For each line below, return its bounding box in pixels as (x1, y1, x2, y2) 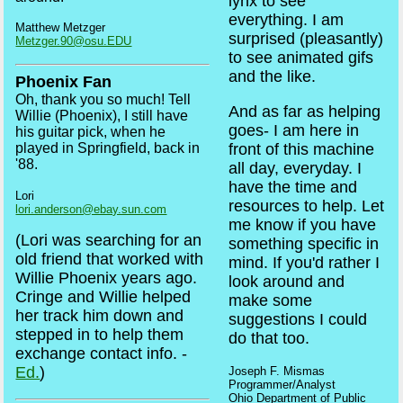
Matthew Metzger (15, 21, 106, 35)
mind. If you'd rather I (228, 253, 381, 272)
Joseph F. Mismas (228, 363, 326, 378)
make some (228, 291, 313, 309)
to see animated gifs (228, 49, 374, 67)
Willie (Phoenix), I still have (15, 107, 189, 123)
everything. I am (228, 11, 345, 30)
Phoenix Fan (15, 72, 112, 91)
